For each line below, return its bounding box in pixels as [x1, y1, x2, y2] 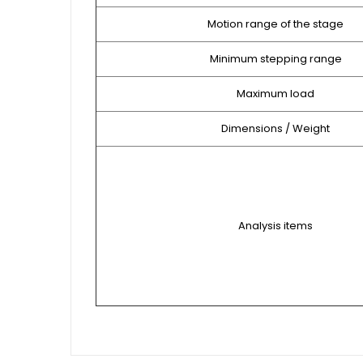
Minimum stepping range [209, 51, 342, 67]
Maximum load [237, 86, 314, 102]
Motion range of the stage [207, 16, 344, 32]
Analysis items [238, 218, 313, 234]
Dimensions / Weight [221, 121, 330, 137]
